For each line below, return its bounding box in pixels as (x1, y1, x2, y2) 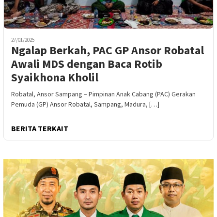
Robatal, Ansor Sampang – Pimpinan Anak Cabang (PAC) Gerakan (11, 90, 196, 99)
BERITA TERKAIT (11, 124, 68, 134)
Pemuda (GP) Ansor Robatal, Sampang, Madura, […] (11, 100, 159, 109)
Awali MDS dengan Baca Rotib (11, 56, 162, 72)
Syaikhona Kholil (11, 70, 98, 85)
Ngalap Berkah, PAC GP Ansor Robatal (11, 43, 204, 58)
